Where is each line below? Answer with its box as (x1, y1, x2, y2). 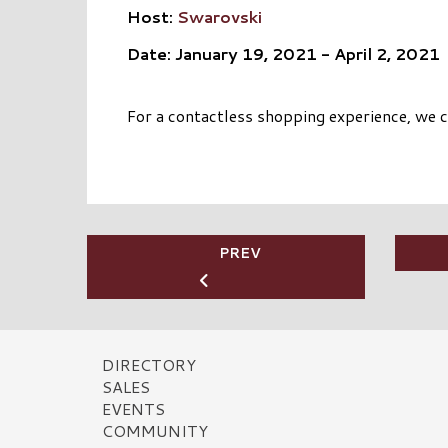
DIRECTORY (102, 353, 196, 377)
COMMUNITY (102, 419, 208, 443)
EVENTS (102, 397, 165, 421)
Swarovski (177, 4, 262, 28)
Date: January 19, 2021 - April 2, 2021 (127, 41, 440, 65)
